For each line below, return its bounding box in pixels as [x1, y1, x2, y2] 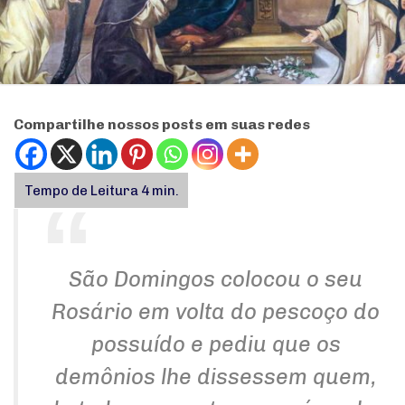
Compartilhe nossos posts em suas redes [14, 116, 310, 134]
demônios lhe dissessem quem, [55, 363, 376, 391]
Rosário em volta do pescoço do [52, 298, 380, 325]
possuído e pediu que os [90, 331, 341, 358]
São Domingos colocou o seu [69, 266, 363, 293]
